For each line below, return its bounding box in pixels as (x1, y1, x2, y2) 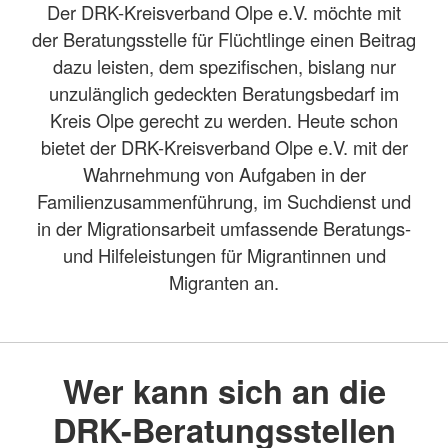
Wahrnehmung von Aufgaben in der (82, 161, 366, 187)
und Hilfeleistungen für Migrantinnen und (62, 242, 386, 268)
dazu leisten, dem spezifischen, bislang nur (52, 53, 396, 79)
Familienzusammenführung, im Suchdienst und (37, 188, 411, 214)
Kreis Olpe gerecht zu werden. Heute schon (50, 107, 398, 133)
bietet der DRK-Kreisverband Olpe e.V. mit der (40, 134, 408, 160)
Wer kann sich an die (62, 366, 386, 414)
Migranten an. (169, 269, 279, 295)
